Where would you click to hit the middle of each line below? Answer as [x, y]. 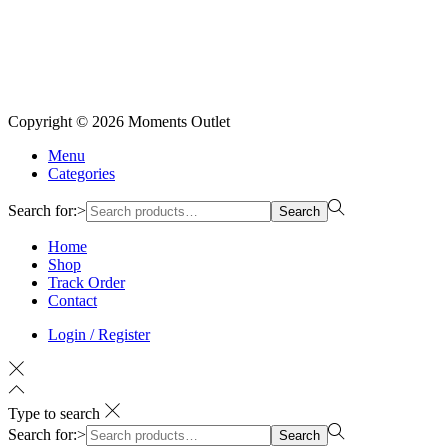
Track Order [86, 282]
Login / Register [99, 334]
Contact [72, 300]
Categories [81, 173]
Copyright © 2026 [68, 121]
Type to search [54, 413]
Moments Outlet [179, 121]
